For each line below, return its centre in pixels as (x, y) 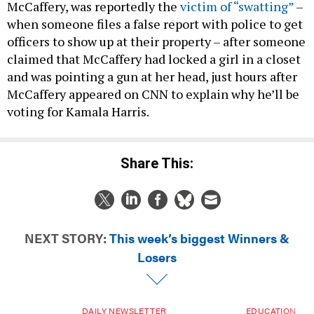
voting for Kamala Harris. (79, 112)
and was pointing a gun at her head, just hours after (152, 77)
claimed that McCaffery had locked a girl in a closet (154, 59)
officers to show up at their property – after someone (156, 42)
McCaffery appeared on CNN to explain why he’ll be (153, 94)
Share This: (162, 163)
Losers (157, 257)
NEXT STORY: (66, 238)
